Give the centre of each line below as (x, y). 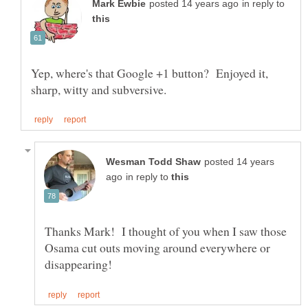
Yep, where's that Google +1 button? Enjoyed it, (150, 73)
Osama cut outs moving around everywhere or (157, 247)
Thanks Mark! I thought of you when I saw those (166, 231)
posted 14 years (239, 162)
